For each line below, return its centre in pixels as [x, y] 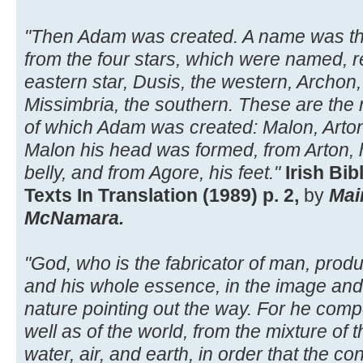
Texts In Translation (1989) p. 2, [162, 195]
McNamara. [74, 218]
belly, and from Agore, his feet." [152, 172]
